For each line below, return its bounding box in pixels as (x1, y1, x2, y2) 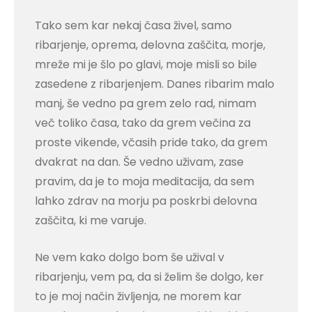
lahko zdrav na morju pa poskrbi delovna (35, 193, 257, 209)
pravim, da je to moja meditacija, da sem (35, 173, 254, 189)
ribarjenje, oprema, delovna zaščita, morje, (35, 37, 265, 53)
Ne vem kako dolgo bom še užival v (35, 249, 224, 265)
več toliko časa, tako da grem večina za (35, 115, 251, 131)
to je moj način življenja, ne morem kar (35, 288, 242, 304)
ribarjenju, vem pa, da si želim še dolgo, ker (35, 269, 264, 285)
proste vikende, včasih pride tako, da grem (35, 134, 267, 150)
